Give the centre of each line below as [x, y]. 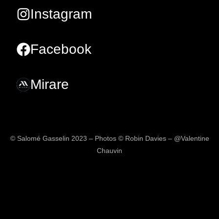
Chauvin [109, 151]
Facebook [61, 49]
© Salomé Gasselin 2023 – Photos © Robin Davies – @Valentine [109, 139]
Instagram [61, 14]
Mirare [50, 85]
